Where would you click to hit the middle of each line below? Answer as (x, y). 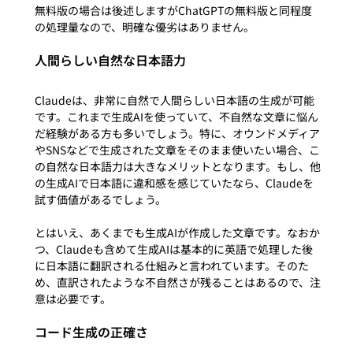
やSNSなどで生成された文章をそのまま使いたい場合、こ (177, 149)
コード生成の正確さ (91, 331)
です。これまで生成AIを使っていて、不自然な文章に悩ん (176, 116)
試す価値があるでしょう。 (100, 199)
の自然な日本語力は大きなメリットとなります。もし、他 (177, 166)
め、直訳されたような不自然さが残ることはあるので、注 (177, 282)
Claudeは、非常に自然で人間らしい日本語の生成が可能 (174, 100)
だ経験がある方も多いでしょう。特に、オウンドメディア (177, 133)
